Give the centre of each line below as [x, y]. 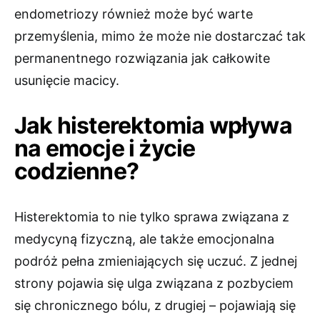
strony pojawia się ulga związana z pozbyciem [154, 284]
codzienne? [76, 171]
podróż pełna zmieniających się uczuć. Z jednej [156, 261]
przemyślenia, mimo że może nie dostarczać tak [160, 36]
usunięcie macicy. [67, 81]
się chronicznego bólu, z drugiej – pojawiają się [155, 306]
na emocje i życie [105, 149]
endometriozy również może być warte [134, 14]
